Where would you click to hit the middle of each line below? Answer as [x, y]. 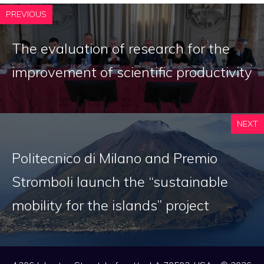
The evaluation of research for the [121, 49]
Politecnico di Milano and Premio [115, 158]
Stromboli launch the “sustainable [120, 182]
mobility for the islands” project [110, 205]
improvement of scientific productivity [132, 72]
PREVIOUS [26, 14]
